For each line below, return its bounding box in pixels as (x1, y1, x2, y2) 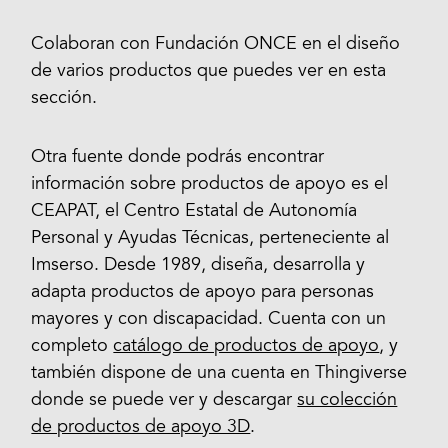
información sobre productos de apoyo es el (31, 175, 389, 194)
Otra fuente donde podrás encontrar (31, 148, 325, 167)
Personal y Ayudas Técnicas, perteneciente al (31, 229, 390, 248)
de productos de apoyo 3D (31, 418, 251, 437)
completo (31, 337, 114, 356)
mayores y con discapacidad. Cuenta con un (31, 310, 387, 329)
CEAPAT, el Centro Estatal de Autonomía (31, 202, 358, 221)
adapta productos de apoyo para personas (31, 283, 375, 302)
